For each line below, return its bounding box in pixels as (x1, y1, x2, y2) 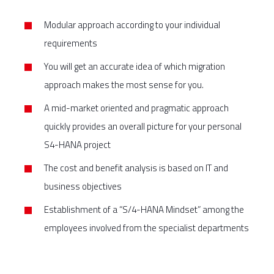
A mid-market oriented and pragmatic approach (44, 101, 229, 115)
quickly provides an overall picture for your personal (44, 119, 242, 133)
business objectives (44, 179, 122, 193)
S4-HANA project (44, 138, 111, 152)
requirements (44, 36, 97, 50)
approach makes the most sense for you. (44, 78, 204, 92)
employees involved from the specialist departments (44, 221, 249, 235)
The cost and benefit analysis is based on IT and (44, 161, 228, 175)
